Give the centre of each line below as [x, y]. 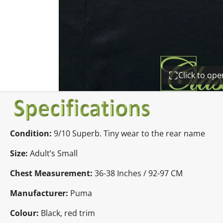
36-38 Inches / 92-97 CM [139, 173]
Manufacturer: [39, 193]
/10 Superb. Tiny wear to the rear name [132, 133]
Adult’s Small [54, 153]
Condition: [31, 133]
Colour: [24, 213]
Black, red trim [67, 213]
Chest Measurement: [51, 173]
